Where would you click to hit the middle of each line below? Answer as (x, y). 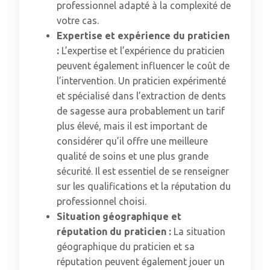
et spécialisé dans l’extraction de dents (141, 96)
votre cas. (78, 20)
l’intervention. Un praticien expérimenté (141, 81)
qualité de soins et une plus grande (133, 156)
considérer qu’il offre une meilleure (132, 141)
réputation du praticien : (115, 231)
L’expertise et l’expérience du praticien (143, 51)
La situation (199, 231)
